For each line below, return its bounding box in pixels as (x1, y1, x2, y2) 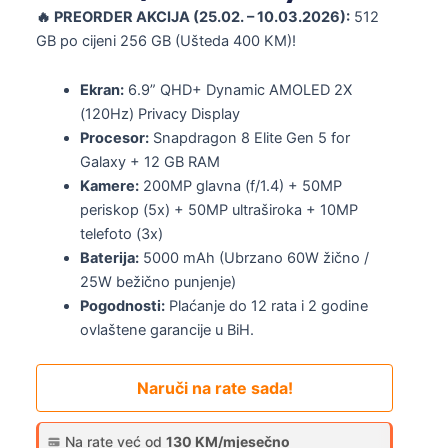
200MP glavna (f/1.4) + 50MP (138, 177, 342, 196)
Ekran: (79, 81, 124, 100)
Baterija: (79, 249, 139, 268)
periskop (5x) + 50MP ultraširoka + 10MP (79, 201, 358, 220)
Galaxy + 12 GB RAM (79, 153, 220, 172)
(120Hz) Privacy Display (79, 105, 240, 124)
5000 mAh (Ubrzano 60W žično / (138, 249, 369, 268)
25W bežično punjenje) (79, 273, 236, 292)
